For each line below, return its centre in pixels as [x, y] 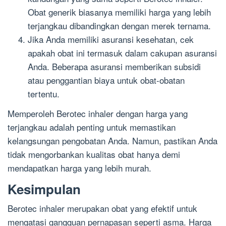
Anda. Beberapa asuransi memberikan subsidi [114, 66]
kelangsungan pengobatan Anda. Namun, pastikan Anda [112, 140]
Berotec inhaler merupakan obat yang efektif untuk [102, 208]
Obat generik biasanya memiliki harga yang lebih [119, 12]
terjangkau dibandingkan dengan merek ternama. [119, 25]
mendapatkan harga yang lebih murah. [79, 167]
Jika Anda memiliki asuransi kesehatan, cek [111, 39]
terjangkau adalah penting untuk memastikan [92, 127]
